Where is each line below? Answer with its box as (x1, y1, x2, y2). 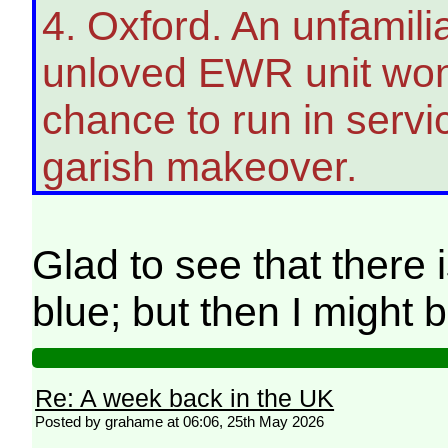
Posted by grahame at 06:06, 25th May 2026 (35, 412, 325, 430)
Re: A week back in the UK (35, 383, 335, 412)
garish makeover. (42, 143, 358, 190)
